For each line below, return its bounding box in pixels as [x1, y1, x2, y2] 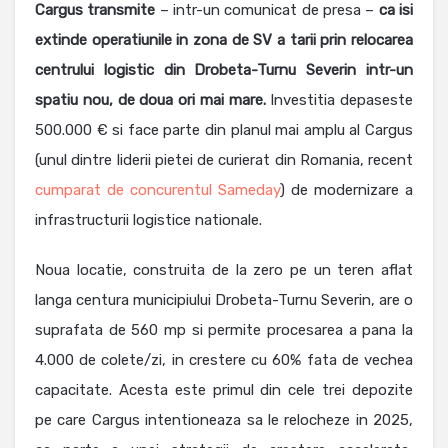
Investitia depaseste [265, 91, 413, 110]
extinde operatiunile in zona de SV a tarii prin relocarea [35, 31, 413, 50]
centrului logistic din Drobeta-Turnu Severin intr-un [35, 61, 413, 80]
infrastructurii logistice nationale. [35, 211, 262, 230]
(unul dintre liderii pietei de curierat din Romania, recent [35, 151, 413, 170]
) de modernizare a [280, 181, 413, 200]
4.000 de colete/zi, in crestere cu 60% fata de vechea [35, 351, 413, 370]
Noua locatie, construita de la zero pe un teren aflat [35, 261, 413, 280]
